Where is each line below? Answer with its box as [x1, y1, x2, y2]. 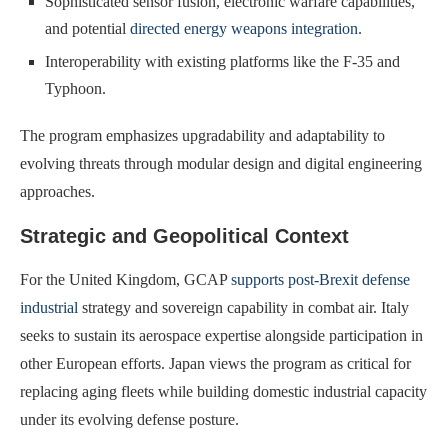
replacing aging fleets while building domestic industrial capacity [20, 382, 427, 400]
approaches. [20, 182, 95, 200]
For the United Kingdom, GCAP [20, 270, 231, 288]
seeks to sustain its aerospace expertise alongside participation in [20, 326, 423, 344]
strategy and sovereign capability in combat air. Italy [78, 298, 409, 316]
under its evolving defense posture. [20, 410, 239, 428]
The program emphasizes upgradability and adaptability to [20, 126, 385, 144]
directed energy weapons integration [130, 19, 358, 37]
